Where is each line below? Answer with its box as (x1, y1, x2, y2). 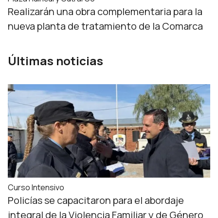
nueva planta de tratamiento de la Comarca (8, 19, 203, 33)
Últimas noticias (8, 53, 103, 69)
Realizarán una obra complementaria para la (8, 5, 202, 18)
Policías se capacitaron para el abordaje (8, 194, 184, 207)
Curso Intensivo (8, 182, 64, 193)
